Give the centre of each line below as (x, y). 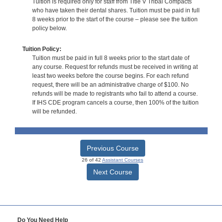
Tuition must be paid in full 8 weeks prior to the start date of (111, 58)
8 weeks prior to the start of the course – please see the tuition (115, 20)
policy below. (49, 28)
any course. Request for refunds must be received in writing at (115, 67)
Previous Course (112, 148)
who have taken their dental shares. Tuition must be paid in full (116, 11)
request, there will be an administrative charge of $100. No (110, 84)
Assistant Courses (123, 160)
